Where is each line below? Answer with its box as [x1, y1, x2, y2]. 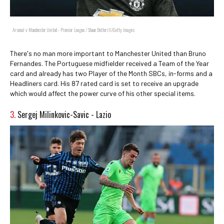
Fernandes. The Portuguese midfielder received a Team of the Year [10, 59, 209, 67]
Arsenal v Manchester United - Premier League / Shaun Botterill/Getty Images [12, 26, 134, 33]
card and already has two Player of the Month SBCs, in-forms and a [10, 69, 212, 77]
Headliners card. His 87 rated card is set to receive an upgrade [10, 79, 198, 87]
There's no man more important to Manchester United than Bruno [10, 49, 206, 57]
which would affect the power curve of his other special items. [10, 89, 195, 97]
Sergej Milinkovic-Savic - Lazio [17, 108, 111, 120]
